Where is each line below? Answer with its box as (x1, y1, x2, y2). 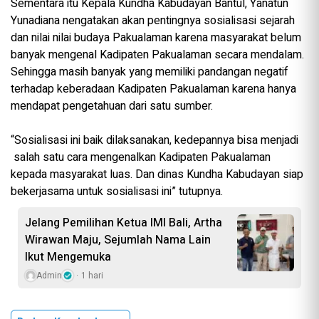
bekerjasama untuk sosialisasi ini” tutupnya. (11, 183, 223, 201)
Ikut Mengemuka (25, 249, 111, 266)
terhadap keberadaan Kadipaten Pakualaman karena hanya (11, 80, 296, 98)
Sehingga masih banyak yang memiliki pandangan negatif (11, 63, 288, 81)
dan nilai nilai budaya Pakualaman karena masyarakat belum (11, 29, 301, 47)
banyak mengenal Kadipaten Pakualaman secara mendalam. (11, 46, 304, 64)
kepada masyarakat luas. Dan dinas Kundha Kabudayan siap (11, 166, 303, 184)
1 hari (81, 269, 103, 283)
